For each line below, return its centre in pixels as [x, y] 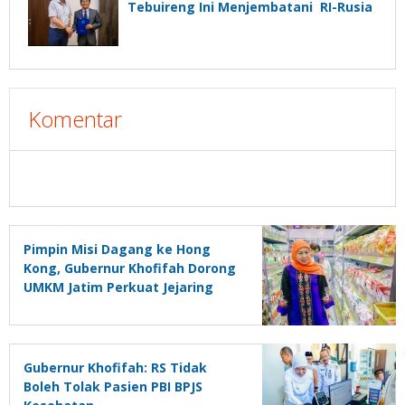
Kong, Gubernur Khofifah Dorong [130, 268]
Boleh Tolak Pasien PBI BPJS [113, 387]
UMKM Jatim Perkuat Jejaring [118, 287]
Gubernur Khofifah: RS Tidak [115, 368]
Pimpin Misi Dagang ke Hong [117, 250]
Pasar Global [64, 306]
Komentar [75, 119]
